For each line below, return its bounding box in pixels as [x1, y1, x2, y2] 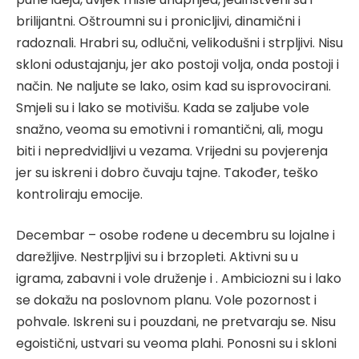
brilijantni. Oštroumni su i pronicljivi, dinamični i [16, 11, 301, 30]
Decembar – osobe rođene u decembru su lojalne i [16, 226, 335, 245]
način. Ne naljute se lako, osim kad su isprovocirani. [16, 76, 331, 95]
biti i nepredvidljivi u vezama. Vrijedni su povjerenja [16, 141, 328, 160]
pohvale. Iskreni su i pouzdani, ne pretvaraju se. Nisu [16, 313, 336, 332]
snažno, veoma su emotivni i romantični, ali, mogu [16, 119, 323, 139]
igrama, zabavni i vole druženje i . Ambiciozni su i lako [16, 269, 341, 288]
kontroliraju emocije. [16, 184, 143, 204]
